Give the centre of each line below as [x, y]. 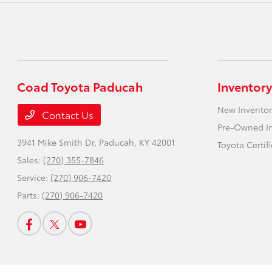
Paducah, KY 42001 [137, 142]
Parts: [30, 195]
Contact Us [67, 114]
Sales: [30, 159]
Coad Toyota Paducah [80, 86]
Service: [34, 177]
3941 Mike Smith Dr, [58, 142]
